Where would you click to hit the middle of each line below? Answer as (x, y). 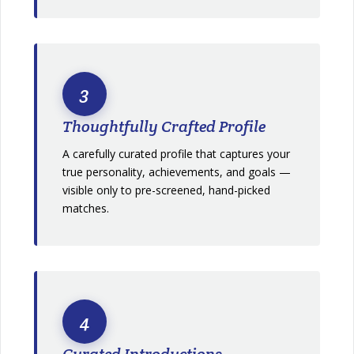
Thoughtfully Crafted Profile (164, 126)
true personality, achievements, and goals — (177, 171)
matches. (86, 208)
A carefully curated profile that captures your (177, 153)
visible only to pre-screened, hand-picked (167, 190)
